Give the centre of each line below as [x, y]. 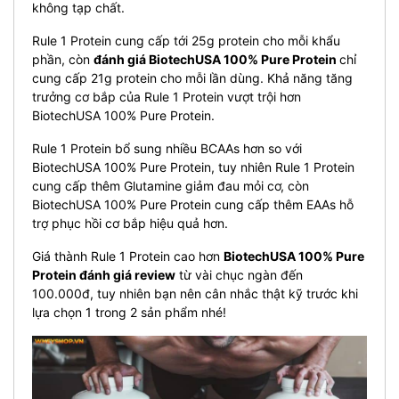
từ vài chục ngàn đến [239, 274]
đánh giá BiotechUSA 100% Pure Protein [216, 59]
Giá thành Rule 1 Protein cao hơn [128, 256]
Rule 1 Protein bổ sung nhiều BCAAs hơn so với [167, 148]
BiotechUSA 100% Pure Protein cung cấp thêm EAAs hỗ [193, 204]
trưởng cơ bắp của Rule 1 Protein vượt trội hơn [167, 96]
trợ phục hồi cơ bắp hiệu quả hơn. [130, 223]
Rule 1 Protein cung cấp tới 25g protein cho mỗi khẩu [186, 40]
